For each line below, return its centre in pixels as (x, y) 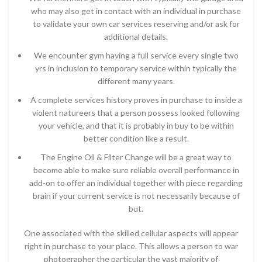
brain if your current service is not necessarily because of (136, 196)
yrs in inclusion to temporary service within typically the (136, 68)
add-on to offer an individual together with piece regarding (136, 183)
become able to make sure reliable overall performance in (136, 170)
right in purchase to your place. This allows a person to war (131, 246)
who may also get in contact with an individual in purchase (136, 11)
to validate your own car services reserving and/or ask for (136, 24)
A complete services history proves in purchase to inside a (136, 100)
